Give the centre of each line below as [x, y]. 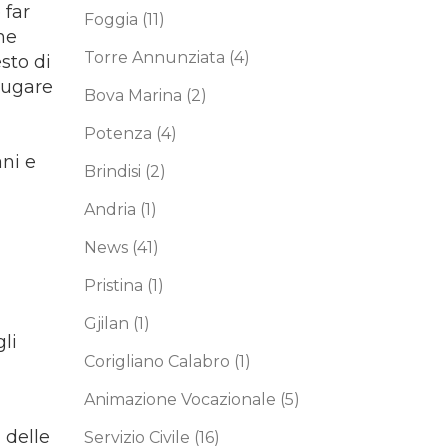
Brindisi [114, 171]
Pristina [115, 285]
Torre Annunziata [156, 57]
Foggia [112, 19]
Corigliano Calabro [158, 361]
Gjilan [108, 323]
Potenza [119, 133]
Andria [111, 209]
